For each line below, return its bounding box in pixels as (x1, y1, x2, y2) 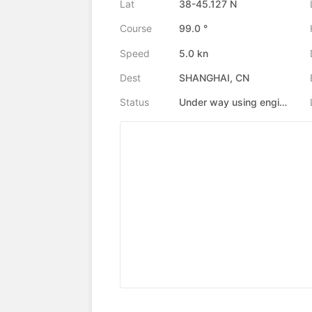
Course (120, 22, 152, 35)
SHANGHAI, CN (179, 72, 249, 84)
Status (120, 96, 149, 109)
